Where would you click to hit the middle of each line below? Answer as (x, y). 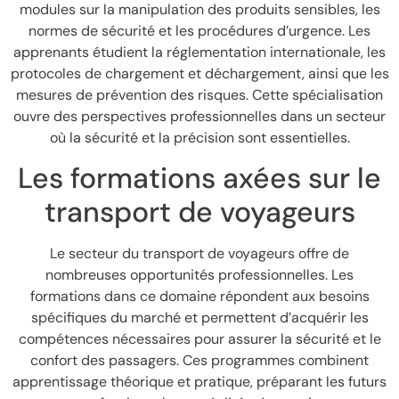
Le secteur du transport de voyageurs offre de (199, 254)
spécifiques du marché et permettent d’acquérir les (199, 318)
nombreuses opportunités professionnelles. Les (199, 275)
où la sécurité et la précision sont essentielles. (199, 137)
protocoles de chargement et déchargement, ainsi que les (199, 73)
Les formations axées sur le (199, 179)
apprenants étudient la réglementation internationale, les (199, 52)
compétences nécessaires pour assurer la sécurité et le (199, 339)
